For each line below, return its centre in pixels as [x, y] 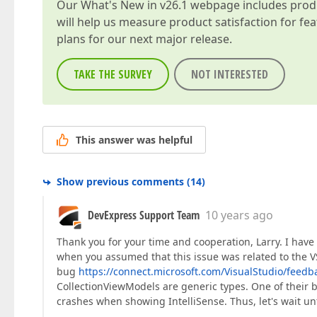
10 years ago [239, 215]
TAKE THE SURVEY [113, 74]
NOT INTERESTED [230, 74]
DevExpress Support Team [144, 215]
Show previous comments [120, 182]
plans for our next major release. [144, 39]
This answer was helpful [134, 140]
